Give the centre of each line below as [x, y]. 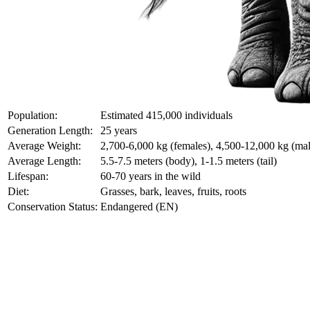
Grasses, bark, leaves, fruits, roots [173, 192]
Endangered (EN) [139, 207]
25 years [119, 131]
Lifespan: [28, 176]
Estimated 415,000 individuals [166, 116]
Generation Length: [50, 131]
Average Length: [44, 161]
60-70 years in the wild [151, 176]
